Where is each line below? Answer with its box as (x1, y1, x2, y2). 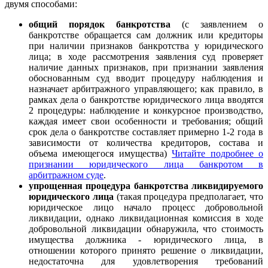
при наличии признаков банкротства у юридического (29, 41, 263, 51)
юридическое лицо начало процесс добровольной (29, 202, 263, 213)
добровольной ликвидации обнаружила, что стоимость (29, 224, 263, 234)
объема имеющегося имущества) (29, 148, 172, 159)
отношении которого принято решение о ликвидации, (29, 245, 263, 256)
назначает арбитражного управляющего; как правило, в (29, 84, 263, 95)
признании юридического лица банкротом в (29, 159, 263, 170)
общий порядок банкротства (29, 19, 170, 30)
